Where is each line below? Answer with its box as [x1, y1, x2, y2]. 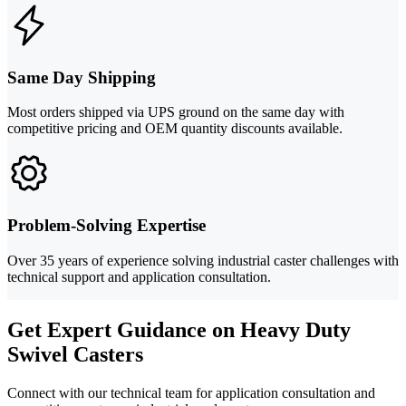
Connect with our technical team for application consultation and [7, 384, 375, 401]
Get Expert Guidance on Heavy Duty [7, 317, 351, 342]
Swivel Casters [7, 342, 143, 366]
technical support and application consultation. [7, 268, 271, 285]
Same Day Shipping [7, 67, 156, 87]
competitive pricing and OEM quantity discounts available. [7, 121, 343, 137]
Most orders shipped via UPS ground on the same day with [7, 104, 344, 121]
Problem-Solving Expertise [7, 216, 206, 236]
